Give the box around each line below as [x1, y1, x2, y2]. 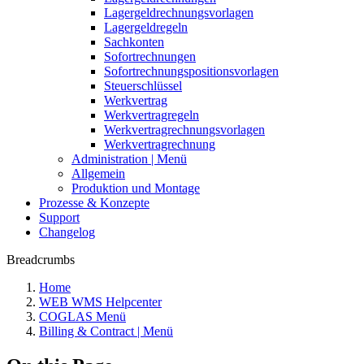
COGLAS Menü [39, 310, 126, 323]
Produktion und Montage [71, 181, 200, 195]
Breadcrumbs [6, 253, 75, 266]
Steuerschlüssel [104, 79, 182, 93]
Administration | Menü [71, 152, 187, 166]
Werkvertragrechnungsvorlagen [104, 123, 265, 136]
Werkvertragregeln [104, 108, 199, 122]
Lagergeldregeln [104, 20, 188, 34]
